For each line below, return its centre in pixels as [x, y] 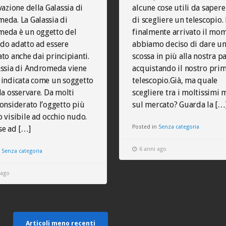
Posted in [146, 127]
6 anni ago [153, 149]
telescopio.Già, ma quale [175, 80]
